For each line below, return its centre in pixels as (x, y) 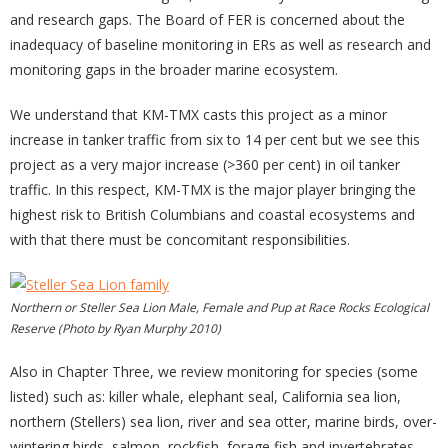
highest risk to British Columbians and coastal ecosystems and (212, 215)
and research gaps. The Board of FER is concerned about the (207, 20)
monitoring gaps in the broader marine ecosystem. (174, 70)
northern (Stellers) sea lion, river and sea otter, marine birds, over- (223, 422)
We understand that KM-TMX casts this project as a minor (198, 115)
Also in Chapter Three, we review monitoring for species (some (214, 372)
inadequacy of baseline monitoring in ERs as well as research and (220, 45)
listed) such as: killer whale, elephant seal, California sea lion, (205, 397)
